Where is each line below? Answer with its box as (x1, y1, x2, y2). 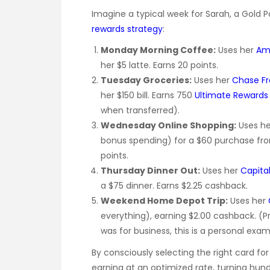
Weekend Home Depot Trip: (101, 194, 228, 207)
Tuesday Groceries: (101, 74, 192, 86)
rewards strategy (92, 22, 163, 35)
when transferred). (101, 104, 180, 116)
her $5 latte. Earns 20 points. (101, 58, 218, 71)
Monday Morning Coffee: (101, 43, 216, 56)
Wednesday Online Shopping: (101, 119, 236, 131)
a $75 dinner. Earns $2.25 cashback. (101, 179, 248, 192)
